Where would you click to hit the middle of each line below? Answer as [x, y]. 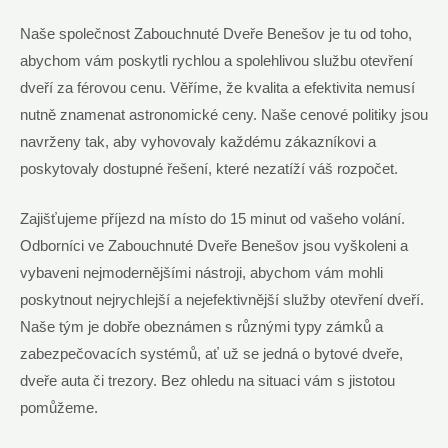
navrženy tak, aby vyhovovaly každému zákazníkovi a [198, 141]
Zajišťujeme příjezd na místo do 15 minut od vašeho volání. [212, 218]
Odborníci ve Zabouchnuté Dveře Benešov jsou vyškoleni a [214, 245]
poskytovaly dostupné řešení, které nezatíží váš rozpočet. [209, 168]
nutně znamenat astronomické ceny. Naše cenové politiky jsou [224, 114]
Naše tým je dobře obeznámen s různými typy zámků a [201, 326]
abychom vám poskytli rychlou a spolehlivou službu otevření [216, 60]
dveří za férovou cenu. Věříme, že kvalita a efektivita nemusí [217, 87]
